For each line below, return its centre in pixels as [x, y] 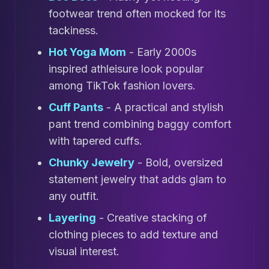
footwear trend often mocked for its [137, 14]
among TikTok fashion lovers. [122, 86]
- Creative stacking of [152, 218]
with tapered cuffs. [95, 141]
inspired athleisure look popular [126, 69]
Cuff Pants [76, 107]
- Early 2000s [161, 52]
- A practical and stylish [163, 107]
